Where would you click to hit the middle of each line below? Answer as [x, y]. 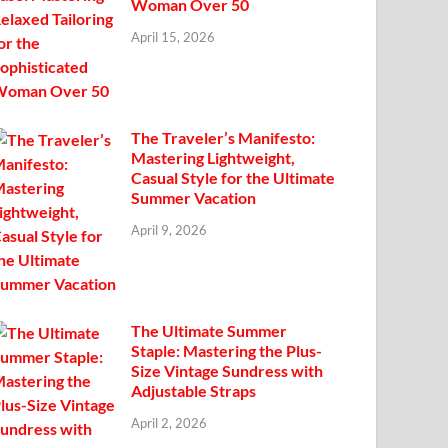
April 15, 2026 [173, 37]
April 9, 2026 [169, 230]
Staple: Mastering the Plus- [227, 351]
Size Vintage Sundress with [227, 371]
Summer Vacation [194, 198]
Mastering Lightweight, [213, 158]
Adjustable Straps [194, 391]
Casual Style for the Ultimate [233, 178]
